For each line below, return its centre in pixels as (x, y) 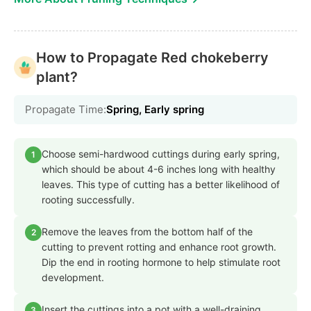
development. (73, 277)
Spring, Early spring (155, 109)
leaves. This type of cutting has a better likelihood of (161, 184)
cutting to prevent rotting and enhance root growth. (159, 246)
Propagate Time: (66, 109)
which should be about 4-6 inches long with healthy (159, 169)
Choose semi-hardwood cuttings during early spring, (161, 153)
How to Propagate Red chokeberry (152, 57)
